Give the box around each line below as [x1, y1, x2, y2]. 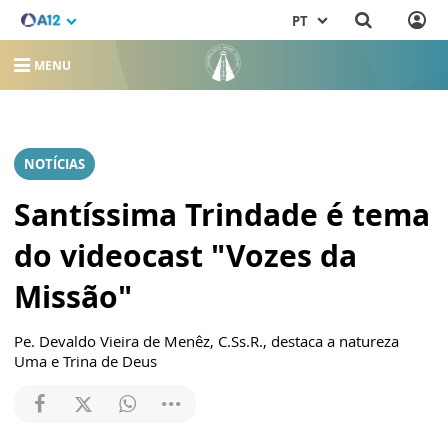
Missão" [14, 276, 132, 317]
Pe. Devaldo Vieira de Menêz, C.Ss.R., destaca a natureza [14, 331, 399, 351]
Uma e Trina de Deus [14, 351, 157, 371]
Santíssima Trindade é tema [14, 194, 430, 235]
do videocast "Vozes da [14, 235, 357, 276]
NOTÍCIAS [24, 155, 85, 173]
